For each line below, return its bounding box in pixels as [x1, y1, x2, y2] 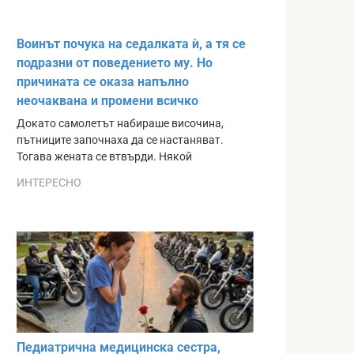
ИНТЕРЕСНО [17, 176, 81, 190]
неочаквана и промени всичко [17, 92, 198, 108]
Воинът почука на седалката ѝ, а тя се [17, 36, 246, 51]
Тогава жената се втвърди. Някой [17, 149, 192, 164]
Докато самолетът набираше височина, [17, 116, 224, 130]
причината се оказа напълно [17, 73, 189, 89]
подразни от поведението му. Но [17, 55, 213, 70]
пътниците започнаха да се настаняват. [17, 133, 224, 147]
